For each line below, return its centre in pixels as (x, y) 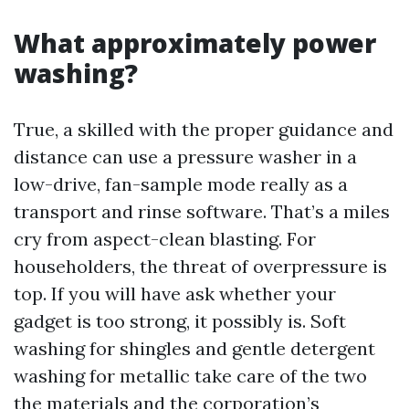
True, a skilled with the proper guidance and (204, 129)
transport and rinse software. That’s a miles (202, 211)
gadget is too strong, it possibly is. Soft (180, 321)
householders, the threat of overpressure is (200, 266)
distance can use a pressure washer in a (185, 157)
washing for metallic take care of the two (190, 376)
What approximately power (195, 43)
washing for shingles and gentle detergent (194, 348)
